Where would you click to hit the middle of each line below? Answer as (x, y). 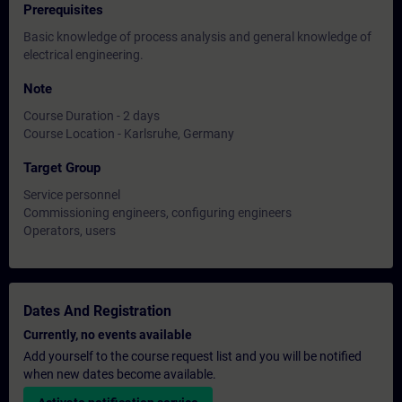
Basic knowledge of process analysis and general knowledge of (197, 37)
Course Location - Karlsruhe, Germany (129, 134)
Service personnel (72, 195)
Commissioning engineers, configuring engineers (157, 213)
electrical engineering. (83, 55)
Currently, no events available (108, 335)
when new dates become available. (120, 374)
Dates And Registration (97, 311)
